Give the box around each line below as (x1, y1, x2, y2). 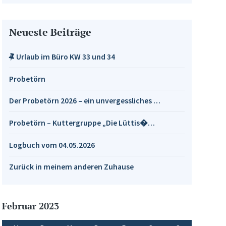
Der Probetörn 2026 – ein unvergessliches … (9, 96, 160, 106)
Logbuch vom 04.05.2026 (9, 140, 95, 150)
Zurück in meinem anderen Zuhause (9, 162, 134, 172)
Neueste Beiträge (9, 26, 91, 39)
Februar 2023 (2, 199, 59, 212)
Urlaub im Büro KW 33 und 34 (16, 51, 116, 62)
